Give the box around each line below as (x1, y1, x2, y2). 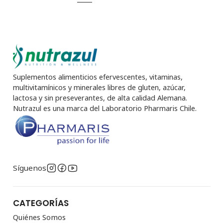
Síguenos (12, 163, 46, 173)
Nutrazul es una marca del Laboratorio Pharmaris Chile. (12, 104, 197, 113)
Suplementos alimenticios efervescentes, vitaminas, (12, 72, 183, 82)
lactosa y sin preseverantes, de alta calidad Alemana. (12, 93, 187, 103)
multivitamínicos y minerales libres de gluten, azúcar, (12, 83, 186, 93)
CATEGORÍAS (12, 197, 69, 210)
